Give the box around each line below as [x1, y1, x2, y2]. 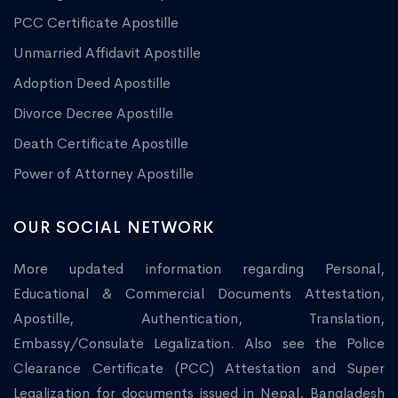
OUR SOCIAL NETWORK [13, 218, 214, 238]
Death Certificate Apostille [13, 134, 188, 154]
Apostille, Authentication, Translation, [13, 309, 385, 329]
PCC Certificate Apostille [13, 13, 179, 33]
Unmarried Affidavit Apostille [13, 44, 201, 63]
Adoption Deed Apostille [13, 74, 171, 93]
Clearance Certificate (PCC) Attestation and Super [13, 359, 385, 378]
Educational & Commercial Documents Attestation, [13, 284, 385, 304]
